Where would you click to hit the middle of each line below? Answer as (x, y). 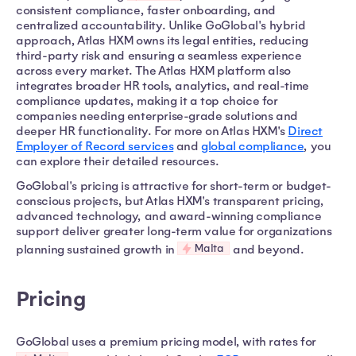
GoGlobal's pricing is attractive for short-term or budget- (174, 186)
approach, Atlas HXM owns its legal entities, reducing (162, 40)
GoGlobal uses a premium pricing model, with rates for (166, 342)
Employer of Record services (95, 146)
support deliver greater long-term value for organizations (174, 231)
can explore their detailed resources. (118, 161)
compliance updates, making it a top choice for (147, 101)
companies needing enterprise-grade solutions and (157, 116)
